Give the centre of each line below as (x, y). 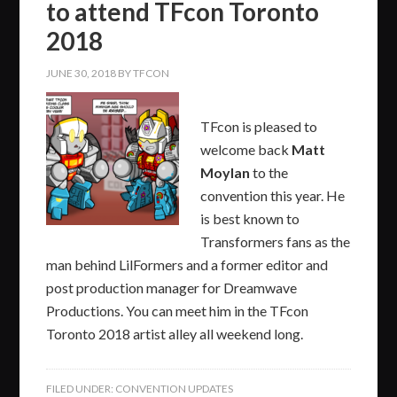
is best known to (250, 218)
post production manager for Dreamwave (172, 287)
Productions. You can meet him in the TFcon (178, 310)
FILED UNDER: (81, 388)
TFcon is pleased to (259, 126)
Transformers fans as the (276, 241)
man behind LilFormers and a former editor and (187, 264)
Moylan (226, 172)
